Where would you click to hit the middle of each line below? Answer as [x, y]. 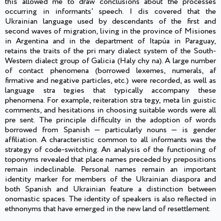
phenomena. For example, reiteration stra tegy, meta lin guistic [110, 101]
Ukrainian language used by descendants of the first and [110, 22]
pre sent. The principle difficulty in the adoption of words [110, 120]
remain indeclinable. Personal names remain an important [110, 170]
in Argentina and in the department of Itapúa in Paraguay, [110, 41]
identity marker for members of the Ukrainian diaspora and [110, 180]
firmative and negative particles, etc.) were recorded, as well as [110, 81]
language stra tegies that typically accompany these [110, 91]
